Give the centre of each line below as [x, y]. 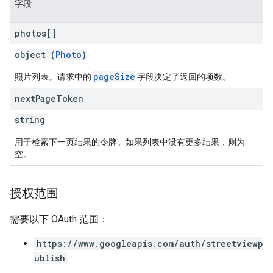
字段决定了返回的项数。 [183, 77]
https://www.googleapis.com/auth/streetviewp [150, 243]
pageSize [114, 76]
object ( [35, 55]
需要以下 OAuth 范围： [59, 219]
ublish [50, 258]
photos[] [36, 33]
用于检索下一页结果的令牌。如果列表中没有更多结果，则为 [130, 142]
